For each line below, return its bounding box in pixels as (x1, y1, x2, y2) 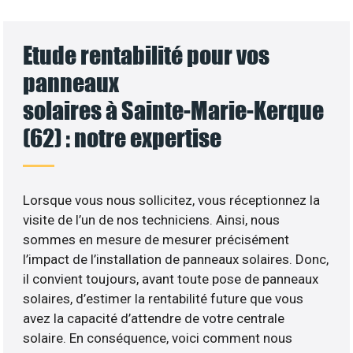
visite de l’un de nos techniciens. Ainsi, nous (23, 211, 281, 228)
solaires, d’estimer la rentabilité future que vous (23, 290, 304, 307)
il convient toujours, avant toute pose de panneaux (23, 270, 319, 287)
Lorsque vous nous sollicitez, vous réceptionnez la (23, 191, 321, 208)
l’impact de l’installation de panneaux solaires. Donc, (23, 251, 329, 267)
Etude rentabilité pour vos (23, 39, 270, 69)
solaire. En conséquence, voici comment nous (23, 329, 293, 346)
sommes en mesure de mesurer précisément (23, 231, 290, 247)
